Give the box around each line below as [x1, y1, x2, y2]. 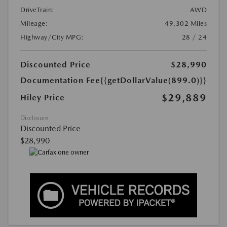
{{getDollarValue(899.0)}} [100, 75, 207, 85]
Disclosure [20, 114, 48, 122]
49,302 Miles [165, 19, 207, 27]
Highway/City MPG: [20, 33, 84, 41]
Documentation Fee [20, 75, 100, 85]
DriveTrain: [20, 6, 55, 14]
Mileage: [20, 19, 48, 27]
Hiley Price [20, 92, 65, 102]
